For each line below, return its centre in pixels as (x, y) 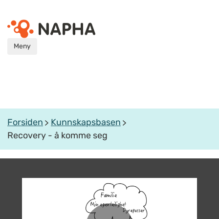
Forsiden (25, 122)
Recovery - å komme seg (57, 135)
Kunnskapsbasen (86, 122)
